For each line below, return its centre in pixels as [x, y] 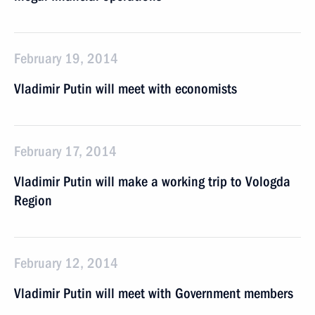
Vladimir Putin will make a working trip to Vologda [152, 181]
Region [33, 200]
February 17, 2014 [65, 151]
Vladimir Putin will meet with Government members [154, 293]
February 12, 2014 [66, 263]
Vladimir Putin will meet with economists [126, 89]
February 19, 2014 [66, 58]
